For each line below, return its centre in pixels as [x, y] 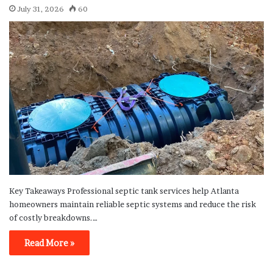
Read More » [49, 243]
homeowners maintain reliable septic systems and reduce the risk [133, 204]
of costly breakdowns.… [53, 218]
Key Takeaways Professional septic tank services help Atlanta [124, 191]
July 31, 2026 [41, 9]
